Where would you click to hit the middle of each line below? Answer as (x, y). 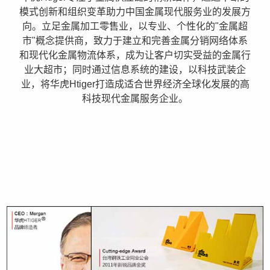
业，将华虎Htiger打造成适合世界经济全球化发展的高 (135, 84)
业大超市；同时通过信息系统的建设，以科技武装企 (135, 70)
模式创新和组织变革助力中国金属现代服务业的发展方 (135, 12)
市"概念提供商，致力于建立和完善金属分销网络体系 (135, 41)
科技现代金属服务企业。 (135, 99)
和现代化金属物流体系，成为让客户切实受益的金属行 (135, 55)
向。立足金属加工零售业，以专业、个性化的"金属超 (135, 26)
